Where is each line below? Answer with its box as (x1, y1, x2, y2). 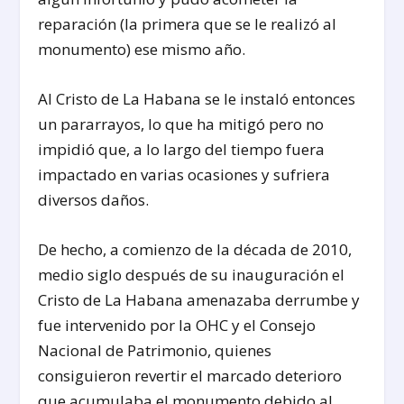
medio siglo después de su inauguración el (38, 263, 345, 285)
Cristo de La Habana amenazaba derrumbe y (38, 289, 361, 310)
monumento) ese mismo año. (38, 38, 246, 60)
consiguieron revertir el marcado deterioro (38, 364, 343, 386)
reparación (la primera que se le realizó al (38, 13, 337, 34)
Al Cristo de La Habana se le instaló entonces (38, 87, 356, 109)
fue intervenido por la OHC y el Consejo (38, 314, 317, 335)
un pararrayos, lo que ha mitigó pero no (38, 113, 325, 134)
